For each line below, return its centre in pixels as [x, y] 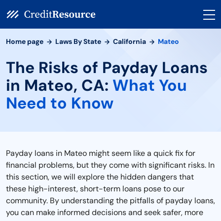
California [129, 41]
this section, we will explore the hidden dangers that [100, 177]
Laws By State [78, 41]
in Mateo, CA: [59, 85]
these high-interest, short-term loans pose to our [95, 189]
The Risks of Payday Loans [107, 68]
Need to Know [60, 103]
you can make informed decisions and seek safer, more [105, 212]
